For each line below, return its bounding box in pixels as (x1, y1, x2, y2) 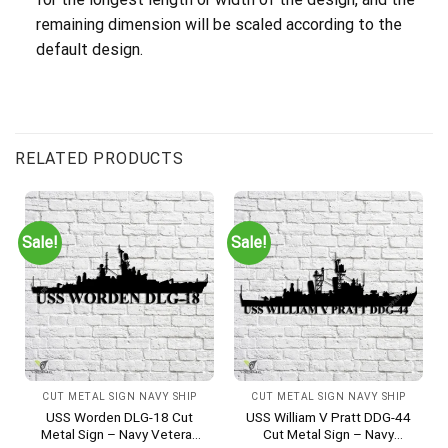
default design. (35, 39, 143, 59)
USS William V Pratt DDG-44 (246, 409, 411, 426)
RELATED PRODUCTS (15, 149, 184, 169)
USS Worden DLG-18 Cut (46, 409, 193, 426)
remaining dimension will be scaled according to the (35, 14, 402, 34)
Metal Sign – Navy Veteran (40, 426, 199, 443)
